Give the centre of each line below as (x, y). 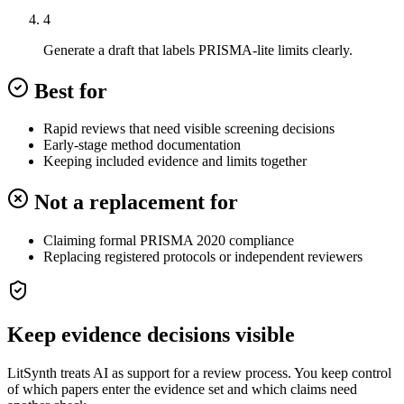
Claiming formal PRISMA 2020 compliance (169, 241)
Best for (71, 91)
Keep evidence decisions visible (151, 335)
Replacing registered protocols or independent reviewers (203, 257)
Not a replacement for (136, 202)
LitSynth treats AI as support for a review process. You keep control (199, 373)
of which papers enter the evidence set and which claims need (182, 390)
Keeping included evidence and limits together (175, 161)
